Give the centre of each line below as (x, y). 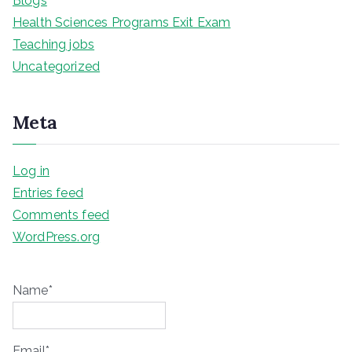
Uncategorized (57, 66)
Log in (31, 170)
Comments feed (61, 214)
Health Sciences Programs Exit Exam (122, 22)
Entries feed (48, 192)
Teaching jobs (54, 44)
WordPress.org (57, 236)
